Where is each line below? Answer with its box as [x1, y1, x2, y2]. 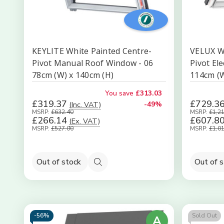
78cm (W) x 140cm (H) [32, 69, 113, 80]
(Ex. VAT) [69, 116, 100, 126]
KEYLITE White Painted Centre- [32, 45, 152, 56]
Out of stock [36, 156, 81, 167]
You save [105, 88, 133, 98]
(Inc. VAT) [69, 99, 101, 109]
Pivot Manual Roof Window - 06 [32, 57, 153, 68]
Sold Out [192, 211, 217, 219]
